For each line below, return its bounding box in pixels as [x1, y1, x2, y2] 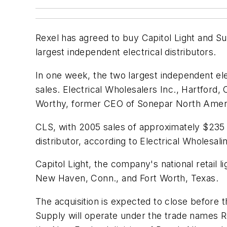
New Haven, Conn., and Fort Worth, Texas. [35, 173, 218, 184]
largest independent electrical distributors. [35, 47, 216, 58]
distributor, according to [35, 135, 140, 146]
